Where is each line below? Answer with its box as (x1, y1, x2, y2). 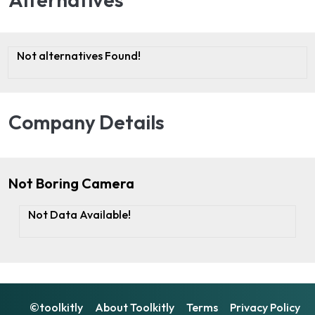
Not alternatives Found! (17, 49, 141, 63)
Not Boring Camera (8, 174, 134, 193)
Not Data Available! (28, 207, 131, 222)
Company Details (8, 110, 165, 135)
